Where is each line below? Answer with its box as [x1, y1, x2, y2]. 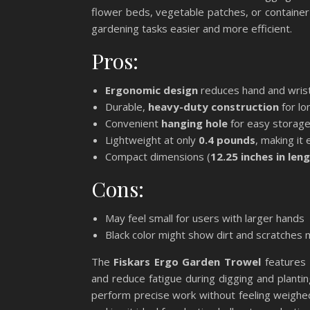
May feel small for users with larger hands [105, 210, 304, 225]
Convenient [105, 116, 161, 130]
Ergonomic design [105, 82, 198, 97]
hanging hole [161, 116, 228, 130]
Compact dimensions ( [105, 149, 210, 163]
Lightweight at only [105, 132, 199, 147]
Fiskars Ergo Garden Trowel [113, 254, 261, 268]
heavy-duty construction [148, 99, 279, 113]
